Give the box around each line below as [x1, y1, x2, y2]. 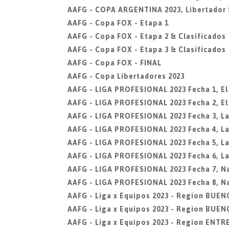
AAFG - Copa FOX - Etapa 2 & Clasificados [67, 32, 226, 40]
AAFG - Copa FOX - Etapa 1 [67, 19, 169, 27]
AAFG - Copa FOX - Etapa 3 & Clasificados [67, 45, 226, 54]
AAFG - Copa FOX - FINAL [67, 59, 162, 67]
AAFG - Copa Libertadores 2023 [67, 72, 185, 80]
